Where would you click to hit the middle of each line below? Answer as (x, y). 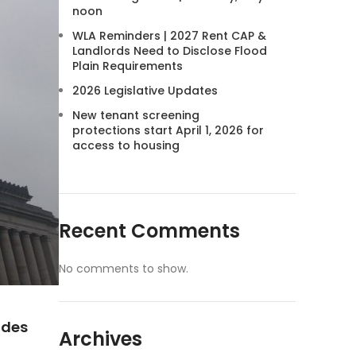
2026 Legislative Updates (145, 91)
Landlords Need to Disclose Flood (170, 51)
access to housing (126, 145)
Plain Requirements (128, 66)
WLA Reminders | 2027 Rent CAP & (169, 36)
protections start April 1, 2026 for (168, 130)
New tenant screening (136, 115)
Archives (101, 339)
